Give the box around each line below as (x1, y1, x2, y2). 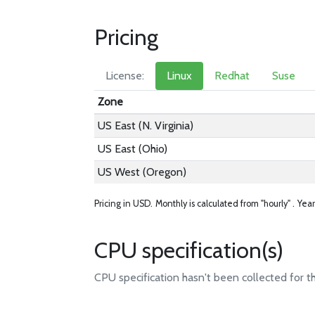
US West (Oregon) (98, 165, 187, 179)
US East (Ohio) (98, 142, 168, 155)
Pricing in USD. (94, 198, 153, 209)
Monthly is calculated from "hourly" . (155, 198, 295, 209)
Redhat (214, 69, 250, 82)
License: (105, 69, 145, 82)
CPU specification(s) (94, 236, 284, 264)
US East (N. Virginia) (98, 119, 194, 132)
